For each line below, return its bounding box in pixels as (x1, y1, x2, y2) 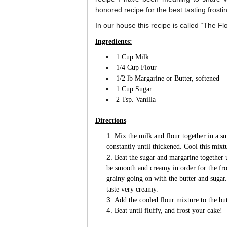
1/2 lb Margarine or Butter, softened (116, 74, 219, 82)
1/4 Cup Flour (116, 63, 157, 71)
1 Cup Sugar (116, 85, 152, 93)
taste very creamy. (106, 185, 158, 193)
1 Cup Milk (116, 53, 149, 61)
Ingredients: (95, 37, 132, 45)
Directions (95, 116, 126, 124)
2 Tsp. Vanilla (116, 95, 156, 103)
